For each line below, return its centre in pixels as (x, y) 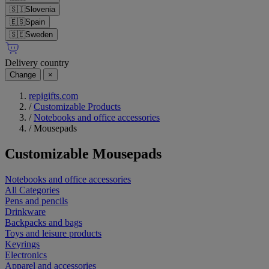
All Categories (32, 190)
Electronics (26, 255)
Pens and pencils (36, 201)
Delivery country (37, 63)
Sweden (39, 35)
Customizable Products (77, 107)
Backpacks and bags (44, 223)
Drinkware (25, 212)
